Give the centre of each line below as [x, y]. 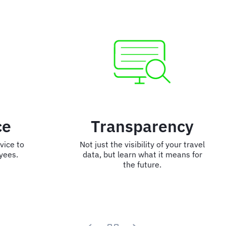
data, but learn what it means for [113, 154]
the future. [113, 164]
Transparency [113, 126]
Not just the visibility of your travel [113, 144]
